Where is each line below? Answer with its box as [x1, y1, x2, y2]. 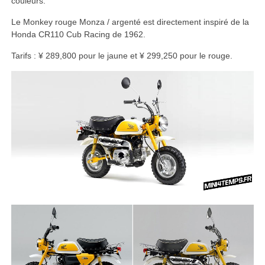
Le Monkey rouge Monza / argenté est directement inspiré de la [11, 17, 249, 27]
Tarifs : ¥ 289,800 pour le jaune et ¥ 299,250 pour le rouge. [11, 50, 232, 60]
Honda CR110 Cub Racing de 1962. [11, 29, 146, 39]
